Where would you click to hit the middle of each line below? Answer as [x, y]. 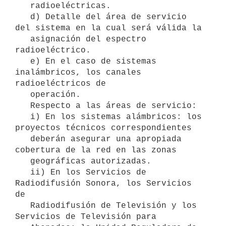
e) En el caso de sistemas [23, 61]
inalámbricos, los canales [78, 72]
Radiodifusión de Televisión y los [23, 206]
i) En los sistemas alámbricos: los [23, 117]
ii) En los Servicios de [23, 172]
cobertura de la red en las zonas [96, 150]
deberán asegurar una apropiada [23, 139]
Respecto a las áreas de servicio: [23, 106]
